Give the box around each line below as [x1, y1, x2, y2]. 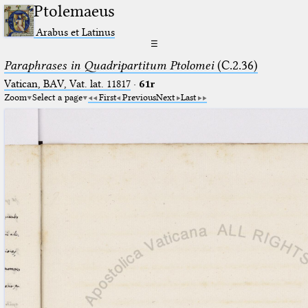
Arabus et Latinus [36, 25, 115, 38]
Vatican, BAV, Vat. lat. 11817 [3, 77, 131, 90]
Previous [122, 91, 156, 102]
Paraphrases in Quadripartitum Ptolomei [3, 57, 214, 73]
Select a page [32, 91, 82, 102]
